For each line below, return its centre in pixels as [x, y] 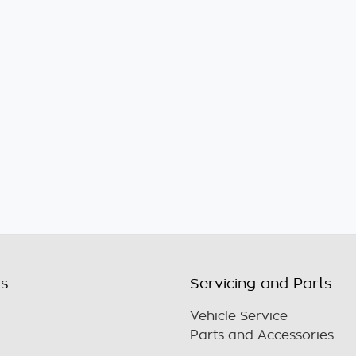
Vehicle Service [239, 316]
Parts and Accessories [262, 335]
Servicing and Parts [261, 284]
